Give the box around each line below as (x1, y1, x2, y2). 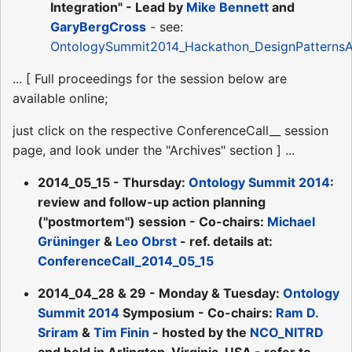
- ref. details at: (177, 233, 273, 249)
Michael (267, 213, 315, 229)
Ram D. (276, 304, 318, 321)
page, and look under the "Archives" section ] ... (13, 141, 295, 158)
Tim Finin (93, 324, 149, 340)
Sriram (38, 324, 79, 340)
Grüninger (38, 233, 101, 249)
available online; (13, 90, 108, 106)
